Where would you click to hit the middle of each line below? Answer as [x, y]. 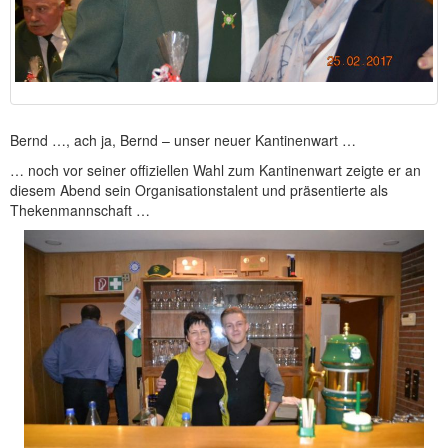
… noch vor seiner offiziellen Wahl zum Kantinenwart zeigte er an [215, 169]
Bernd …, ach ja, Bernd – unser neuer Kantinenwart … [183, 139]
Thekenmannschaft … [80, 209]
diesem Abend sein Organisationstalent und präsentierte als [199, 189]
